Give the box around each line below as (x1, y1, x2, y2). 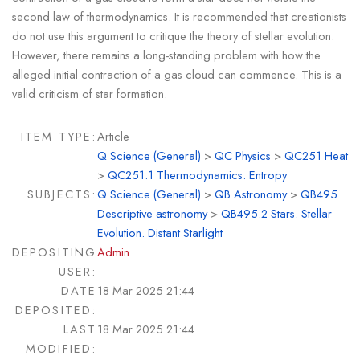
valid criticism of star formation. (11, 84, 167, 102)
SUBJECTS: (27, 186, 97, 203)
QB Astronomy (214, 186, 287, 203)
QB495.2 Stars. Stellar (220, 205, 332, 223)
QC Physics (214, 147, 271, 165)
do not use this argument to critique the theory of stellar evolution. (11, 27, 334, 44)
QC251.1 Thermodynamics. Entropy (107, 166, 287, 184)
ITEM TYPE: (20, 128, 97, 145)
